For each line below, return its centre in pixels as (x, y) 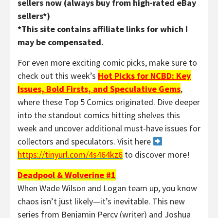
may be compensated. (61, 42)
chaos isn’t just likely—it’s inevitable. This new (101, 201)
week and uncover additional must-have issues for (109, 128)
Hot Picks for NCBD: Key (144, 75)
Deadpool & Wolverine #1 (67, 175)
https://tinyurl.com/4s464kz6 (70, 154)
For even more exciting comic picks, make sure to (107, 62)
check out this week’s (58, 75)
